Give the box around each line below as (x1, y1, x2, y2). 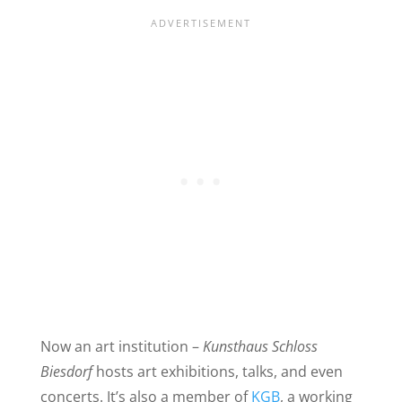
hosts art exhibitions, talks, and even (95, 361, 343, 381)
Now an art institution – (39, 336, 203, 356)
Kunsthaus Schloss (202, 336, 318, 356)
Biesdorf (39, 361, 96, 381)
